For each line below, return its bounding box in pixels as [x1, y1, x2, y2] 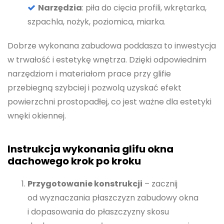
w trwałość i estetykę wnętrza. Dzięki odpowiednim [7, 54, 206, 65]
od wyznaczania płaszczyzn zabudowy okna [27, 192, 198, 203]
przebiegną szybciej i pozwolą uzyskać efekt [7, 82, 181, 93]
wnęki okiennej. [7, 110, 66, 121]
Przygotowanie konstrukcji [27, 178, 142, 189]
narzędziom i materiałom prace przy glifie [7, 68, 171, 79]
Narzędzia [38, 2, 82, 13]
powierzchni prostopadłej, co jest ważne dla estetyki [7, 96, 211, 107]
